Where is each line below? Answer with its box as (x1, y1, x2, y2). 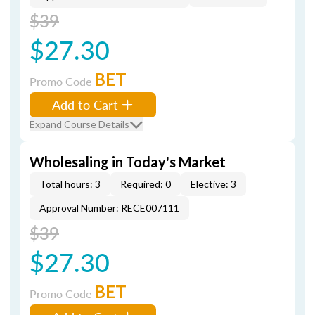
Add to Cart (52, 96, 118, 113)
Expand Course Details (30, 118, 129, 130)
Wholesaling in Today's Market (30, 153, 226, 170)
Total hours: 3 (39, 178, 101, 190)
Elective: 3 (191, 178, 236, 190)
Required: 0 (120, 178, 171, 190)
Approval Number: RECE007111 (39, 202, 179, 214)
